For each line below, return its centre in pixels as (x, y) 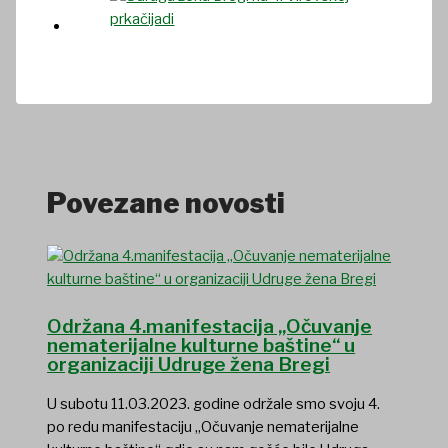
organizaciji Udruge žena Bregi (189, 364)
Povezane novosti (166, 203)
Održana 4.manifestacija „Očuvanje (210, 326)
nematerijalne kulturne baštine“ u (201, 345)
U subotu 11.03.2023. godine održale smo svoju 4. (214, 403)
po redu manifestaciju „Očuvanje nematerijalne (203, 426)
